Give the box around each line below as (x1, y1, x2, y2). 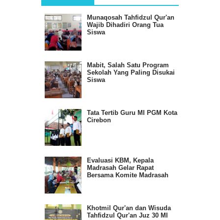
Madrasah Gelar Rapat (87, 164, 154, 172)
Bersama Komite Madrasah (87, 171, 169, 179)
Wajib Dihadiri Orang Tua (87, 21, 164, 29)
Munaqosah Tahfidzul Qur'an (87, 14, 175, 22)
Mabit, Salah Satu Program (87, 61, 169, 69)
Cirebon (87, 116, 111, 124)
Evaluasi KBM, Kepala (87, 157, 154, 165)
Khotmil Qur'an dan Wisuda (87, 204, 171, 212)
